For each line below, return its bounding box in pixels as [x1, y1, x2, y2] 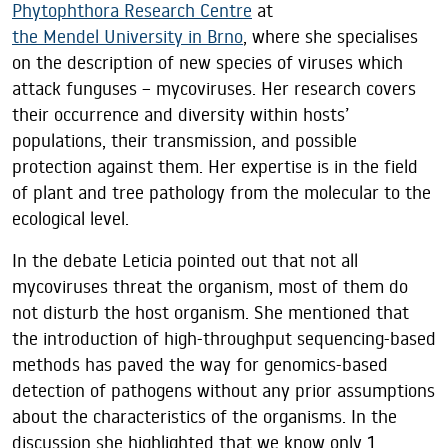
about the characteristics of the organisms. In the [12, 405, 397, 429]
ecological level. [12, 207, 129, 231]
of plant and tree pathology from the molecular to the [12, 181, 431, 205]
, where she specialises [243, 25, 418, 49]
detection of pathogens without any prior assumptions [12, 379, 435, 403]
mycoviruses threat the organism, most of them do [12, 275, 408, 299]
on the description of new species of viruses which [12, 51, 403, 75]
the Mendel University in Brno [12, 25, 243, 49]
